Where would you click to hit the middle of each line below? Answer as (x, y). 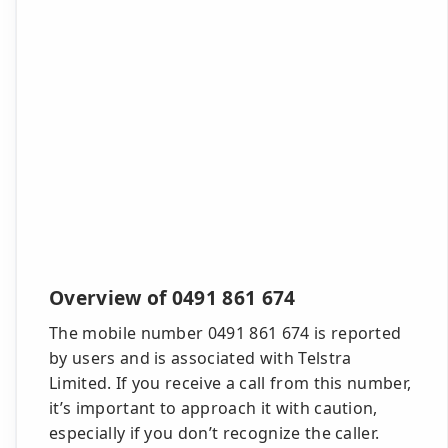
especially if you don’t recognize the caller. (214, 433)
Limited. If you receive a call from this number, (230, 383)
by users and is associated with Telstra (200, 358)
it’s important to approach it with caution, (213, 408)
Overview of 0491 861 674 (172, 297)
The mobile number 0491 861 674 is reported (225, 333)
